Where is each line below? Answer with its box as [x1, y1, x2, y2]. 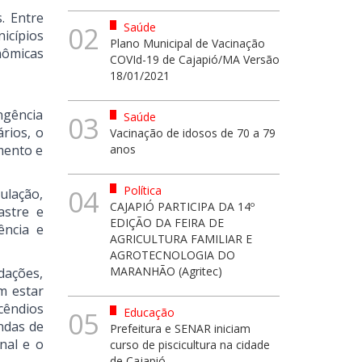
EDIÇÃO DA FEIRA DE [110, 215, 224, 230]
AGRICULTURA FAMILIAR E [110, 231, 252, 246]
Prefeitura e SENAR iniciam [110, 321, 250, 336]
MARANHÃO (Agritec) [110, 263, 222, 279]
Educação [120, 305, 175, 320]
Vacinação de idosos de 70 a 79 [110, 125, 276, 141]
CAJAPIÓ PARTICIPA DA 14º [110, 199, 255, 214]
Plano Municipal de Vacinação [110, 36, 265, 51]
